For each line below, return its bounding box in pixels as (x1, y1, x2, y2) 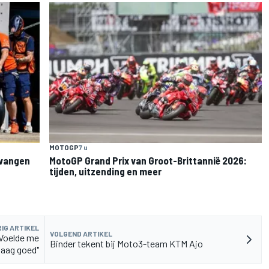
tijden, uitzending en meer (49, 165, 162, 178)
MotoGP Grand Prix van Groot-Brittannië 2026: (49, 154, 247, 167)
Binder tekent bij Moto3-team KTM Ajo (50, 238, 203, 250)
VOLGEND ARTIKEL (50, 229, 112, 238)
